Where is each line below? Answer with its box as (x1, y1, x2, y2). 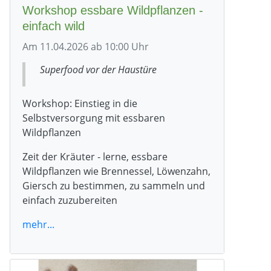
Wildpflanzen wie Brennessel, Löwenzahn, (22, 164, 211, 178)
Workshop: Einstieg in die (22, 96, 137, 110)
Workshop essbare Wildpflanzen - (22, 3, 203, 17)
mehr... (22, 217, 54, 231)
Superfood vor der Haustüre (40, 62, 157, 76)
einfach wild (22, 19, 85, 33)
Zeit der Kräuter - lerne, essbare (22, 149, 168, 163)
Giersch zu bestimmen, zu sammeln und (22, 178, 205, 192)
